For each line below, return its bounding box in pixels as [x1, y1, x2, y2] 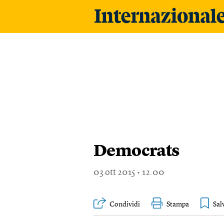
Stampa [166, 201, 189, 208]
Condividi [109, 201, 140, 208]
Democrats [93, 143, 179, 160]
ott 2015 [105, 168, 135, 177]
